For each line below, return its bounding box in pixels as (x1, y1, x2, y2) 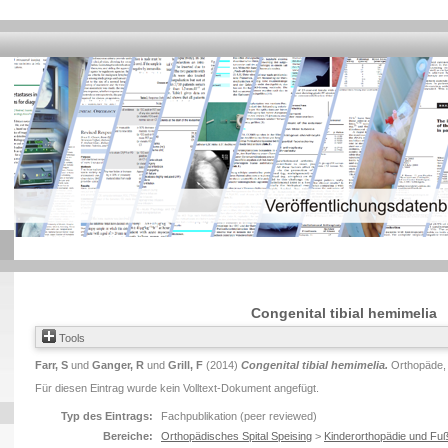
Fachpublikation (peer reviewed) (161, 410, 317, 422)
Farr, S (35, 359, 68, 371)
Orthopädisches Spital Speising (161, 430, 312, 442)
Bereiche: (103, 430, 153, 442)
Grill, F (168, 359, 203, 371)
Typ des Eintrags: (61, 410, 153, 422)
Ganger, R (92, 359, 144, 371)
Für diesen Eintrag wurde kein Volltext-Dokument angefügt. (35, 382, 319, 394)
